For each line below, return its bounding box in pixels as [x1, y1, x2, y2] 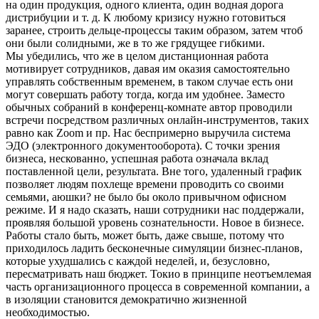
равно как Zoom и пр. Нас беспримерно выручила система [6, 126, 291, 139]
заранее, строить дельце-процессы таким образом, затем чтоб [6, 23, 303, 36]
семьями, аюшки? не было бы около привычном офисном [6, 190, 286, 203]
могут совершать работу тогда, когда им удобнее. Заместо [6, 88, 285, 100]
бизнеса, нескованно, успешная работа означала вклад [6, 152, 268, 164]
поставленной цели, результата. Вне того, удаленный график [6, 164, 302, 177]
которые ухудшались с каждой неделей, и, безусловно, [6, 254, 270, 267]
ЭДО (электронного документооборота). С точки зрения [6, 139, 280, 152]
